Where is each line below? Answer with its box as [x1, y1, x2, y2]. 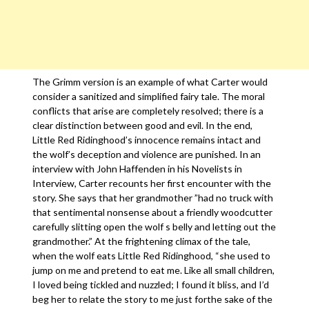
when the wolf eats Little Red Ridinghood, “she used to [32, 250, 271, 261]
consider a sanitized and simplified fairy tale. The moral [32, 90, 266, 102]
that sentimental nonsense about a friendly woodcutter [32, 206, 273, 218]
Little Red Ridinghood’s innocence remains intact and [32, 134, 261, 146]
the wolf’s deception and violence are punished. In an [32, 148, 261, 160]
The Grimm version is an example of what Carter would [32, 76, 268, 88]
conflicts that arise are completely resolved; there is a [32, 105, 264, 117]
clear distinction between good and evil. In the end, [32, 119, 253, 131]
